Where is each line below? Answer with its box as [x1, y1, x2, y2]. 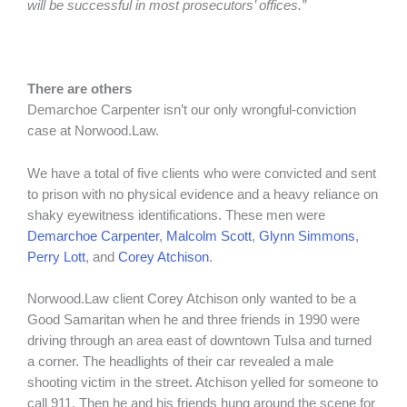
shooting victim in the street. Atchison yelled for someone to [27, 375, 378, 391]
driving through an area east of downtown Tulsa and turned [27, 333, 372, 349]
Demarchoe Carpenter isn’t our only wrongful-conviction [27, 103, 356, 118]
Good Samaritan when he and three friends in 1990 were [27, 313, 360, 328]
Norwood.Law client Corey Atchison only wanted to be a [27, 292, 356, 307]
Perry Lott [27, 249, 85, 264]
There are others [27, 82, 132, 97]
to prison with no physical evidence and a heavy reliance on [27, 186, 378, 202]
